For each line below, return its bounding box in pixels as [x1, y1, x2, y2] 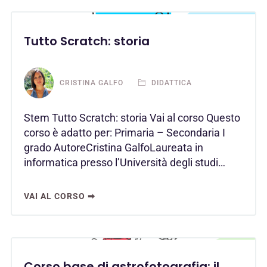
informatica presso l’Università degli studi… [24, 156, 225, 169]
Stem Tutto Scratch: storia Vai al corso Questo [24, 111, 240, 124]
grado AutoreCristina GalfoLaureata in [24, 141, 203, 154]
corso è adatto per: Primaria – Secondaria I [24, 126, 225, 139]
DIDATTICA [149, 79, 192, 88]
